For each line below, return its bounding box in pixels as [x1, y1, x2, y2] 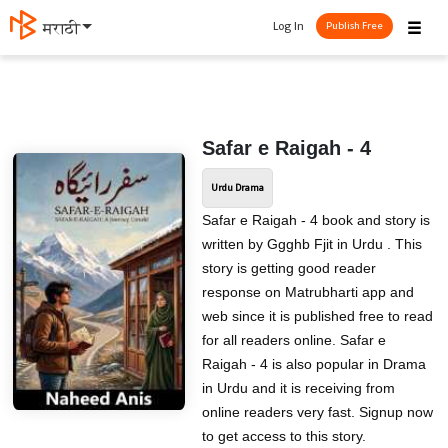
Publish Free [326, 16, 383, 35]
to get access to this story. [201, 428, 366, 444]
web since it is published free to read [201, 308, 433, 324]
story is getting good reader [201, 260, 376, 276]
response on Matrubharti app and [201, 284, 414, 300]
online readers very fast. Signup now [201, 404, 433, 420]
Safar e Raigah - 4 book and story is [201, 212, 430, 228]
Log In [273, 15, 304, 36]
